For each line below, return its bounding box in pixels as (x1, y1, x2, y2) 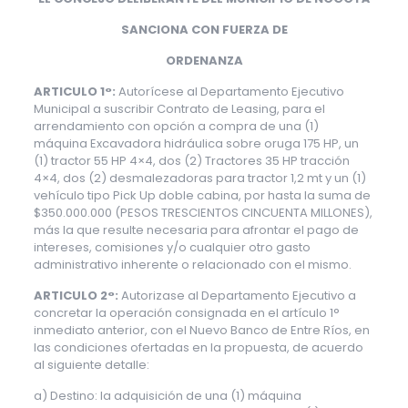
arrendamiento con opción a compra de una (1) (33, 117, 319, 135)
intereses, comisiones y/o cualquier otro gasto (33, 239, 311, 256)
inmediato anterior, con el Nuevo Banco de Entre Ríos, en (33, 321, 370, 339)
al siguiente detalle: (33, 356, 149, 373)
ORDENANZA (165, 52, 243, 69)
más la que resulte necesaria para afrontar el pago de (33, 221, 359, 239)
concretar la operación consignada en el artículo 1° (33, 304, 340, 321)
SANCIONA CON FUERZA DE (120, 21, 288, 38)
